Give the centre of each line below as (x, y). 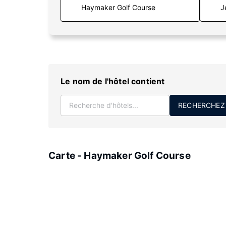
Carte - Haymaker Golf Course (120, 156)
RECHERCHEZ (202, 105)
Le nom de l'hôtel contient (113, 81)
